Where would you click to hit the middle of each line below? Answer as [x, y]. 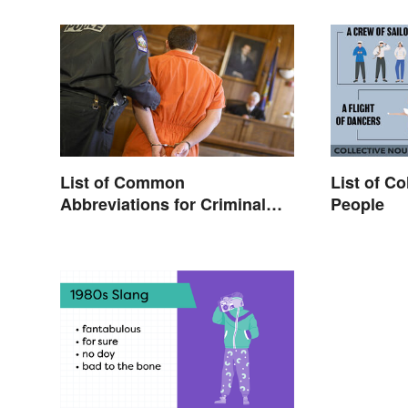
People [358, 204]
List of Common [122, 183]
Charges [93, 226]
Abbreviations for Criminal [163, 204]
